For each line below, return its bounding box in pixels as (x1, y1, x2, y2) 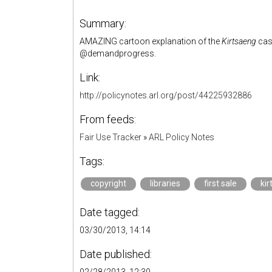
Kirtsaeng (222, 36, 256, 46)
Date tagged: (80, 206, 140, 219)
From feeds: (80, 113, 136, 126)
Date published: (80, 248, 152, 260)
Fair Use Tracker (80, 132, 141, 142)
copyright (90, 178, 126, 188)
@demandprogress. (80, 49, 156, 58)
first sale (204, 178, 237, 188)
